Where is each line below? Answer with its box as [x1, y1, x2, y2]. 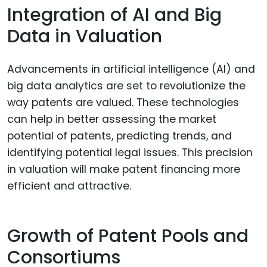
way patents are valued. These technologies [7, 95, 239, 110]
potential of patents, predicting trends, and [7, 128, 232, 143]
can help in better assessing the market [7, 111, 216, 126]
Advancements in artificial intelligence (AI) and [7, 61, 255, 76]
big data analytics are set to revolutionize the [7, 78, 246, 93]
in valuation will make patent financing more [7, 162, 240, 176]
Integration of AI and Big [7, 2, 222, 28]
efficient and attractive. [7, 178, 131, 193]
